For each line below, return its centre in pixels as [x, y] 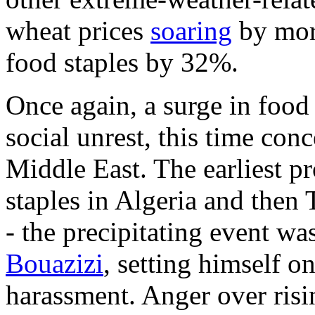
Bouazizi [54, 263]
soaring [191, 30]
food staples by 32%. [122, 62]
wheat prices [78, 30]
